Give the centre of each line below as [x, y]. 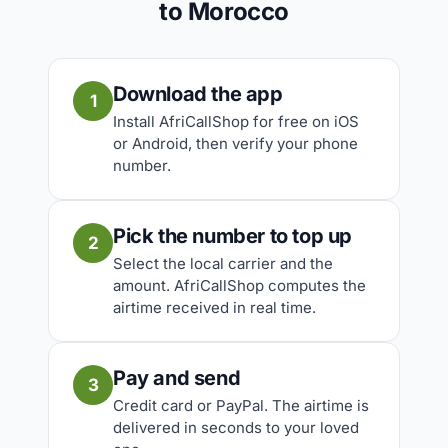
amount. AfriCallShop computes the [239, 285]
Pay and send [177, 378]
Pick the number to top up [232, 236]
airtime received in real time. [214, 307]
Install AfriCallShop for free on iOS [236, 121]
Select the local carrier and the [223, 263]
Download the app [198, 94]
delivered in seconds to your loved [236, 427]
